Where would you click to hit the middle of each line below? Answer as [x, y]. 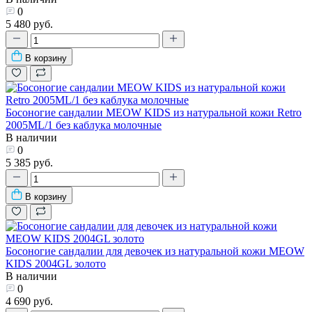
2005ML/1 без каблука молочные [84, 125]
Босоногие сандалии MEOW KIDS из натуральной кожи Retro [154, 112]
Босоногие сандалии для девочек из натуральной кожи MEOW [155, 251]
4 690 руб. [29, 301]
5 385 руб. [29, 162]
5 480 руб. [29, 24]
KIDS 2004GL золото [56, 263]
